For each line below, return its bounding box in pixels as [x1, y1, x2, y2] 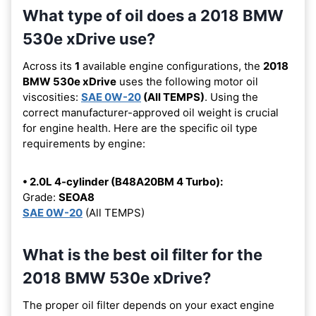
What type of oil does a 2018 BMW [23, 6, 284, 25]
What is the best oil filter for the [23, 245, 262, 264]
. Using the [205, 90, 258, 104]
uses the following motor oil [116, 74, 258, 88]
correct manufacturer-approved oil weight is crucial [23, 105, 279, 119]
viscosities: [23, 90, 81, 104]
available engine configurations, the [80, 59, 263, 73]
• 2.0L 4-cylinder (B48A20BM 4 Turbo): [23, 174, 223, 188]
